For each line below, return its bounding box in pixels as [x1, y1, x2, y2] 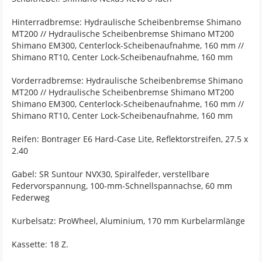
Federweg [12, 192, 50, 204]
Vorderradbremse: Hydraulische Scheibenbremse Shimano [12, 75, 243, 87]
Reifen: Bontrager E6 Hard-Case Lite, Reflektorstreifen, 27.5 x [12, 133, 248, 145]
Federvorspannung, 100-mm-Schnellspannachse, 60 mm [12, 180, 232, 192]
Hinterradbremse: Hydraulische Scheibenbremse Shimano [12, 16, 241, 28]
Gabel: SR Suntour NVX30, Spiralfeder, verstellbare [12, 168, 209, 180]
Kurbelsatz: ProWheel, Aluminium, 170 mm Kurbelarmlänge [12, 215, 245, 227]
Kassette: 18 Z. [12, 239, 68, 250]
